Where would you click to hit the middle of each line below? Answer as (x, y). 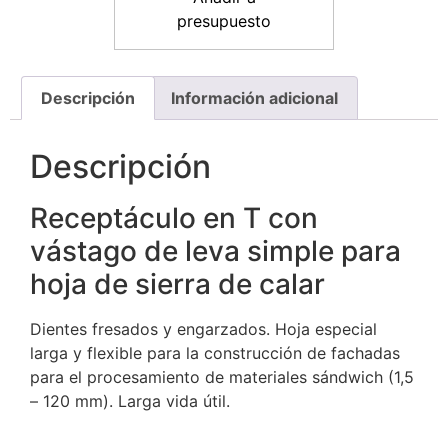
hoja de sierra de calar (177, 283)
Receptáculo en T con (174, 217)
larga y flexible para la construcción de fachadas (215, 352)
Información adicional (254, 97)
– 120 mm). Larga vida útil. (130, 400)
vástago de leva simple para (215, 250)
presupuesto (224, 21)
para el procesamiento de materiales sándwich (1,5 (222, 376)
